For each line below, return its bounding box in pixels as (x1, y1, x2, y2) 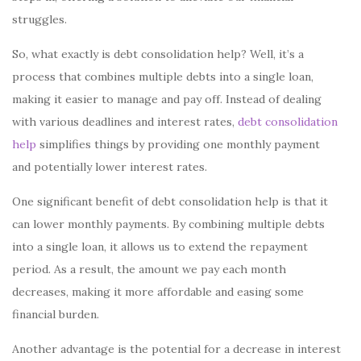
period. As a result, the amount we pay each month (12, 262, 286, 276)
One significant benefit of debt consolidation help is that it (12, 194, 328, 209)
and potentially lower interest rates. (12, 160, 207, 174)
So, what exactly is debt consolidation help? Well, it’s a (12, 47, 304, 61)
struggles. (12, 12, 67, 27)
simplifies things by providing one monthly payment (36, 137, 320, 151)
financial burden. (12, 307, 99, 322)
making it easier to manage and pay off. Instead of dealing (12, 92, 322, 106)
